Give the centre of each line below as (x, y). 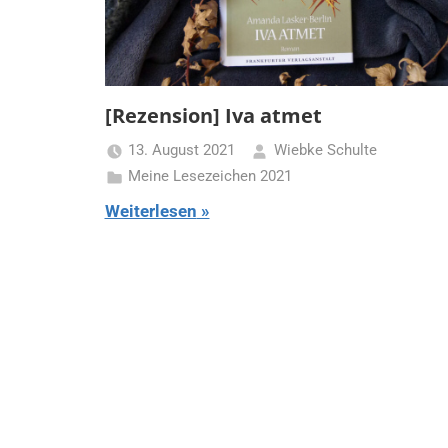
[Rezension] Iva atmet (213, 115)
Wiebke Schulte (325, 150)
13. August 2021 (181, 150)
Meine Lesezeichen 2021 (210, 176)
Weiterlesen (150, 210)
